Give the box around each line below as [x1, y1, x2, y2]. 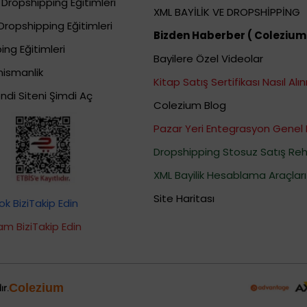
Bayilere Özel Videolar [153, 51, 263, 66]
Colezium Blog [153, 98, 226, 113]
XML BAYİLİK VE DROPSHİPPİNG [153, 5, 300, 20]
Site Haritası [153, 191, 214, 206]
